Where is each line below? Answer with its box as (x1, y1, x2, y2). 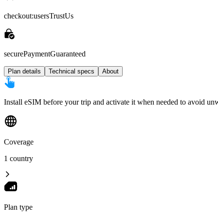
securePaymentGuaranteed (4, 49, 86, 58)
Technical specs (49, 67, 94, 75)
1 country (4, 154, 33, 163)
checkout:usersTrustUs (4, 11, 73, 20)
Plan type (4, 202, 33, 211)
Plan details (8, 67, 41, 75)
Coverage (4, 137, 34, 146)
